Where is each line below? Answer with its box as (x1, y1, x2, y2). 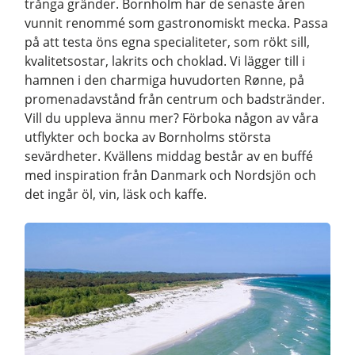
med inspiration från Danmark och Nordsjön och (25, 166, 316, 185)
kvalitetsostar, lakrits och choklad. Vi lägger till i (25, 52, 305, 71)
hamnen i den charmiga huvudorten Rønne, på (25, 71, 304, 90)
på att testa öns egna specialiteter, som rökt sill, (25, 33, 310, 52)
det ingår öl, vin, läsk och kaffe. (25, 185, 207, 204)
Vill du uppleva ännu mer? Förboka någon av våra (25, 109, 319, 128)
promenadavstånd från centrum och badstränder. (25, 90, 325, 109)
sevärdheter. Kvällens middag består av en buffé (25, 147, 313, 166)
